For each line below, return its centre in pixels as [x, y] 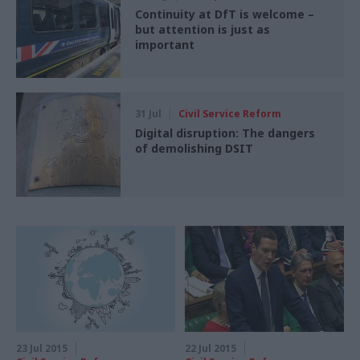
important [165, 45]
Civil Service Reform [230, 114]
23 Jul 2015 [42, 349]
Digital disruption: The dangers [225, 133]
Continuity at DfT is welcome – [225, 14]
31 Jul [148, 114]
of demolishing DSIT [194, 149]
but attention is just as [202, 30]
